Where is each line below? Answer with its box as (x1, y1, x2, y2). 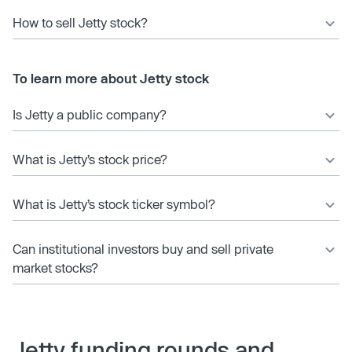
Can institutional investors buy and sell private (13, 240, 273, 256)
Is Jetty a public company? (13, 106, 167, 122)
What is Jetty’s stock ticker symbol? (13, 196, 215, 211)
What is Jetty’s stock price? (13, 151, 167, 167)
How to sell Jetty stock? (13, 14, 148, 30)
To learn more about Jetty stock (13, 70, 209, 86)
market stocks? (13, 259, 98, 275)
